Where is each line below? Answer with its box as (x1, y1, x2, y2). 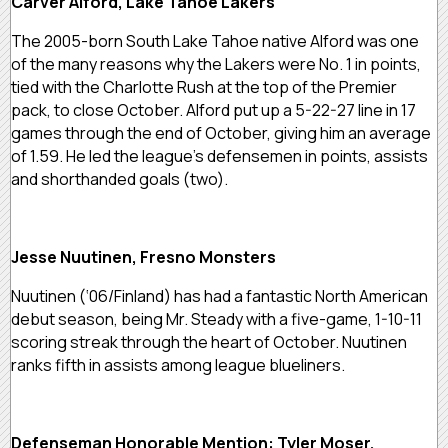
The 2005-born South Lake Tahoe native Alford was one (11, 29, 419, 52)
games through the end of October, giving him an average (11, 121, 431, 144)
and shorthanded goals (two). (11, 167, 231, 190)
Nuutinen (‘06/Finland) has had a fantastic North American (11, 284, 428, 307)
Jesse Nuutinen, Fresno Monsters (11, 245, 276, 268)
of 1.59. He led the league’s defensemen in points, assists (11, 144, 428, 167)
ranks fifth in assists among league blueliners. (11, 353, 348, 376)
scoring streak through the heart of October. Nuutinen (11, 330, 407, 353)
